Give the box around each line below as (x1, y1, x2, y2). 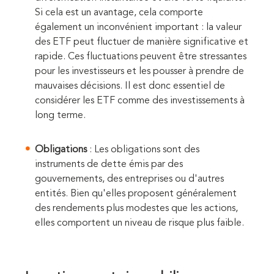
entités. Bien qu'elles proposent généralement (35, 189, 237, 199)
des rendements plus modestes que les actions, (35, 204, 238, 214)
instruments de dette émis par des (35, 160, 183, 170)
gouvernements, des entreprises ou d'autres (35, 174, 224, 185)
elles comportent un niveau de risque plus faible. (35, 218, 246, 229)
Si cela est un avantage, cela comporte (35, 8, 203, 18)
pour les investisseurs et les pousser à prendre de (35, 67, 244, 77)
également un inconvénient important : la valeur (35, 23, 242, 33)
